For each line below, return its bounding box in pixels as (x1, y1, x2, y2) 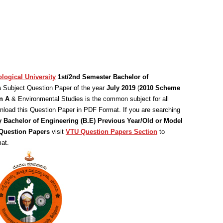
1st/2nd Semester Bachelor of (58, 73, 148, 81)
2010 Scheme (139, 84, 180, 92)
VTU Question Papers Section (66, 128, 157, 135)
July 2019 (107, 84, 135, 92)
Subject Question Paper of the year (1, 84, 107, 92)
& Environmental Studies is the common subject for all (9, 95, 169, 103)
